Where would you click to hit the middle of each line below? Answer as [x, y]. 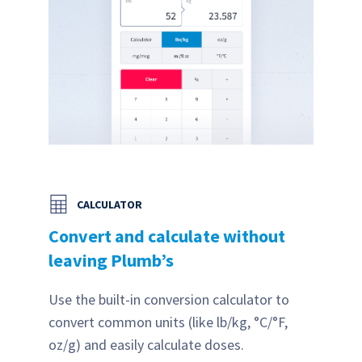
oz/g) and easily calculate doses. [146, 345]
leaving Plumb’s [111, 261]
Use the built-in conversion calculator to [169, 300]
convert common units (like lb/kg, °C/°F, [168, 322]
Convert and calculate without [167, 236]
